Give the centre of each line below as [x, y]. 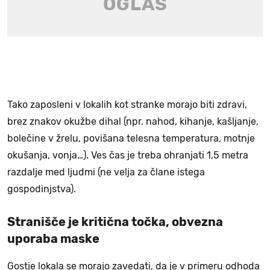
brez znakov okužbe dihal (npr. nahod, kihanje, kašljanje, [133, 122]
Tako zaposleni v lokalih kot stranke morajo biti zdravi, [127, 105]
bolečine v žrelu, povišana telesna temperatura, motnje [131, 139]
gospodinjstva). [42, 189]
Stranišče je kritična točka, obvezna [115, 222]
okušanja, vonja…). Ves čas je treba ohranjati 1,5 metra [128, 155]
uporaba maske [53, 239]
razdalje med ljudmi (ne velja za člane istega [106, 172]
